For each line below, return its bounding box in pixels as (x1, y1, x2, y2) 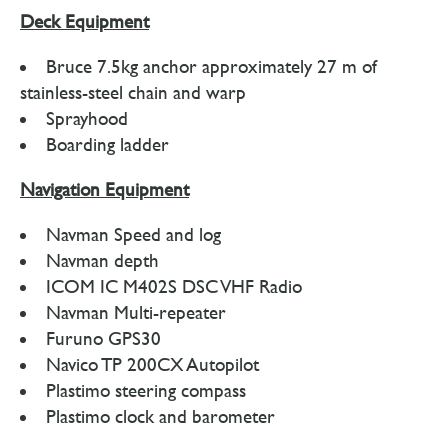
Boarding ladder (46, 134, 169, 155)
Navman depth (46, 250, 159, 271)
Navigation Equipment (20, 179, 189, 200)
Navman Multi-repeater (46, 302, 226, 323)
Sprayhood (46, 108, 128, 129)
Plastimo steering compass (46, 380, 246, 401)
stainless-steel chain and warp (20, 82, 246, 103)
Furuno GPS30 (46, 328, 161, 349)
